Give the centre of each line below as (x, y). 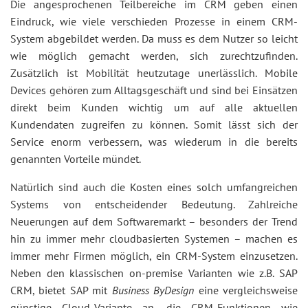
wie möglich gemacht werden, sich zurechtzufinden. (154, 56)
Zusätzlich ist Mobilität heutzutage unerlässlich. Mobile (154, 73)
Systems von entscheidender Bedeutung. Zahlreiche (154, 204)
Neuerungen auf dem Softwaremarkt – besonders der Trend (154, 221)
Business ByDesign (153, 290)
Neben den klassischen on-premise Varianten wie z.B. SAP (154, 273)
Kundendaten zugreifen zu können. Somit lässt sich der (154, 124)
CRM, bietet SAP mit (61, 290)
